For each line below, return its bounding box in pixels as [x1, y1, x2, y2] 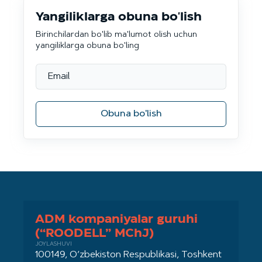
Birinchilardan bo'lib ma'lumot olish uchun [36, 30, 197, 39]
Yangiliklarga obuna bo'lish [36, 11, 202, 23]
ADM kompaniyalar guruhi [35, 213, 198, 225]
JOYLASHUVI [35, 241, 72, 247]
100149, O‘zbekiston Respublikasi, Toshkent [35, 250, 222, 260]
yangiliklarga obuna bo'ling [36, 42, 139, 50]
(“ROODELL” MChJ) [35, 227, 154, 239]
